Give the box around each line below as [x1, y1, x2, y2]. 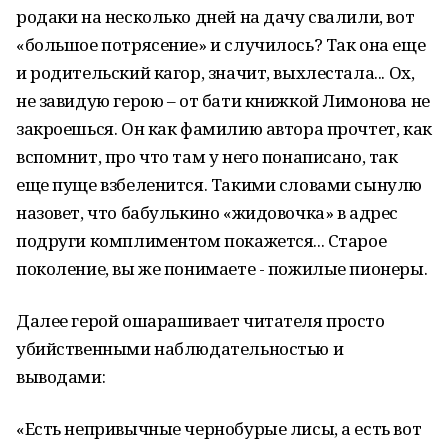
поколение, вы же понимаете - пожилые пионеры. [16, 257, 428, 280]
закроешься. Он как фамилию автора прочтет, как [16, 117, 432, 140]
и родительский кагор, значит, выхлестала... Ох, [16, 61, 415, 84]
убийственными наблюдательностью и [16, 337, 344, 360]
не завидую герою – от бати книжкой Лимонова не [16, 89, 430, 112]
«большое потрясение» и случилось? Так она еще [16, 33, 426, 56]
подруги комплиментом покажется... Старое [16, 229, 387, 252]
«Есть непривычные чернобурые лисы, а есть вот [16, 417, 422, 440]
